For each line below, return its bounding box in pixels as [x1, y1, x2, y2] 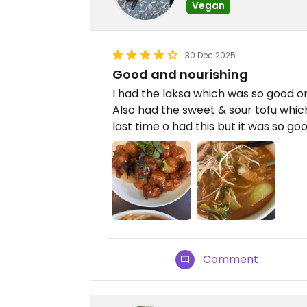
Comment [203, 251, 259, 268]
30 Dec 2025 [185, 49, 236, 61]
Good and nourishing [112, 66, 248, 83]
